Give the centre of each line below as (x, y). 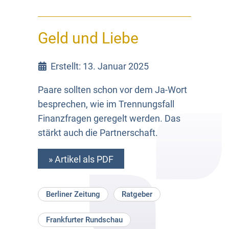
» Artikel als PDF (81, 159)
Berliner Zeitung (73, 194)
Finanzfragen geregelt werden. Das (109, 118)
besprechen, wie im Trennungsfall (106, 104)
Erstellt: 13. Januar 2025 (99, 66)
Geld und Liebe (88, 38)
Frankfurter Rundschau (84, 220)
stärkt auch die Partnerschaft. (98, 132)
